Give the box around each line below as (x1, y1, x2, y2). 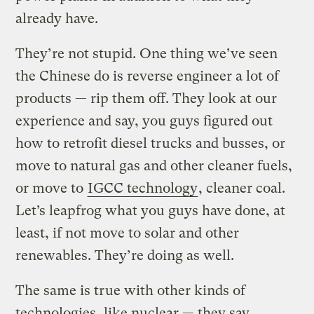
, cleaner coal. (198, 179, 286, 196)
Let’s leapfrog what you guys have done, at (15, 202, 286, 219)
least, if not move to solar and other (15, 224, 240, 241)
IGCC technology (88, 179, 198, 196)
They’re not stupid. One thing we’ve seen (15, 45, 278, 62)
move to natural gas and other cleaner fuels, (15, 157, 293, 174)
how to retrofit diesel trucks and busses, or (15, 135, 286, 151)
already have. (15, 10, 99, 27)
